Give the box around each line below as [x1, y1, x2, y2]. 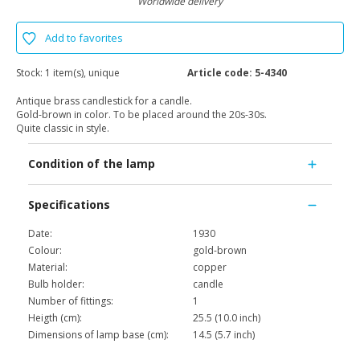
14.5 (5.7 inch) [193, 328, 255, 342]
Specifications [28, 197, 110, 213]
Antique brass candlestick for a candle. [16, 94, 194, 108]
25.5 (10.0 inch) [193, 311, 260, 325]
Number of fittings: [28, 294, 113, 309]
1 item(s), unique [45, 66, 120, 80]
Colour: [28, 243, 62, 258]
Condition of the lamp [28, 156, 155, 172]
